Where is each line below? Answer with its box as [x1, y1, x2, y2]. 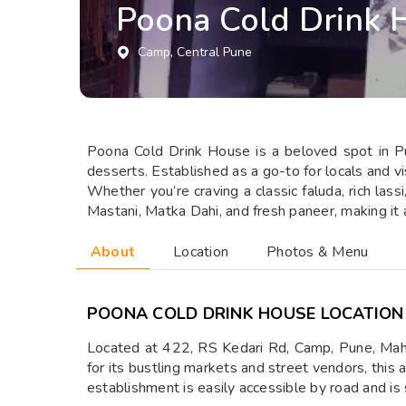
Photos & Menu [266, 242, 369, 262]
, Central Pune [170, 43, 252, 61]
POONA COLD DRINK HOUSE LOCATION [87, 303, 404, 324]
